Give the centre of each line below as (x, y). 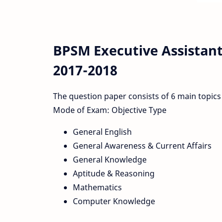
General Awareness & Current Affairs (142, 145)
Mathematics (97, 187)
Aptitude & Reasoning (114, 173)
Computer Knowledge (114, 201)
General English (102, 132)
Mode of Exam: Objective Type (110, 110)
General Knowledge (110, 159)
